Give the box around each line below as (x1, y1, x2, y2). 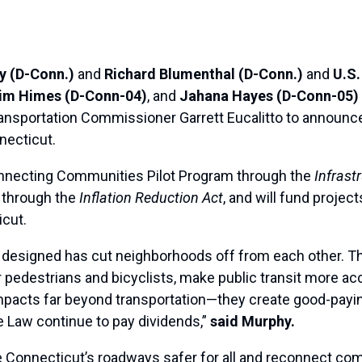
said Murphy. (210, 313, 295, 330)
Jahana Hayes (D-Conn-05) (179, 87, 359, 105)
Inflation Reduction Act (79, 189, 223, 207)
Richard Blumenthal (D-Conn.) (104, 65, 303, 83)
